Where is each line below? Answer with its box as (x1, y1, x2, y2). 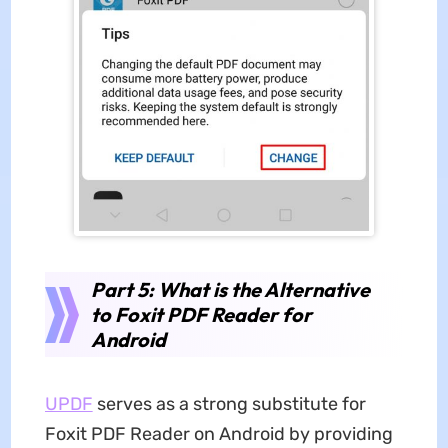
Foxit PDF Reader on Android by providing (44, 423, 393, 446)
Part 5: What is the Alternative (90, 277, 370, 303)
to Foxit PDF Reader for (90, 302, 312, 328)
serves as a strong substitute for (92, 393, 366, 416)
